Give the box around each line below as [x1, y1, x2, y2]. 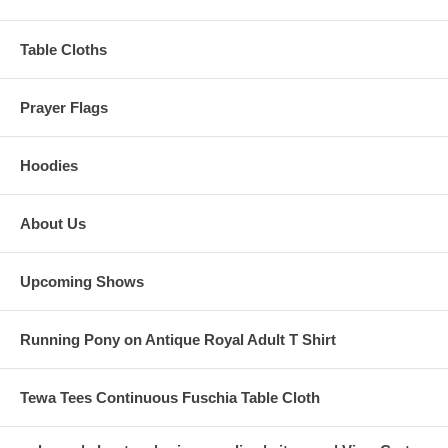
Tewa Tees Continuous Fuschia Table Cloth [20, 389, 320, 407]
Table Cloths [20, 41, 107, 59]
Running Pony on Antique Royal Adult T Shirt [20, 331, 336, 349]
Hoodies [20, 157, 78, 175]
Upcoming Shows [20, 273, 144, 291]
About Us [20, 215, 86, 233]
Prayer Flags [20, 99, 108, 117]
